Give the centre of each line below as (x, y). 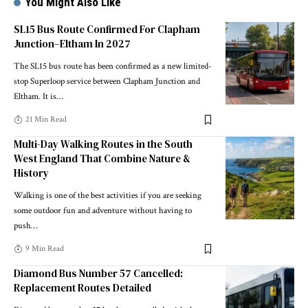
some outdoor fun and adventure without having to (103, 211)
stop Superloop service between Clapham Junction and (107, 82)
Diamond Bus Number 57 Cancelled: (98, 274)
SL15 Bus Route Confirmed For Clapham (107, 30)
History (31, 173)
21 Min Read (46, 120)
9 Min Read (45, 249)
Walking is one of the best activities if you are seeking (108, 196)
